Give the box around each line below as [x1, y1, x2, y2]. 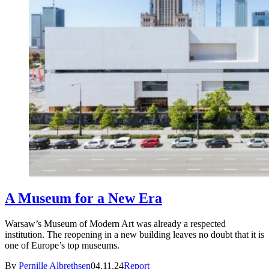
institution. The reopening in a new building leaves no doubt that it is [5, 229, 264, 240]
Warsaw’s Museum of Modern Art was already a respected [5, 219, 226, 229]
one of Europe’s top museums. [5, 240, 119, 251]
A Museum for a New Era [5, 190, 162, 207]
